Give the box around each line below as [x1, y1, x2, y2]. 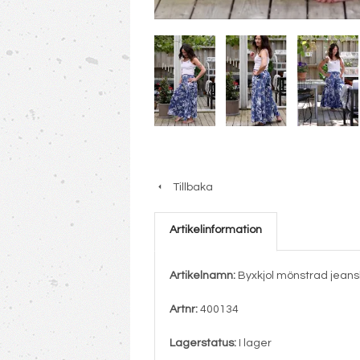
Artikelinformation [170, 223, 262, 235]
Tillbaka [166, 181, 213, 193]
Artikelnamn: [170, 269, 235, 281]
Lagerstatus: [170, 337, 236, 349]
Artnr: [170, 303, 198, 315]
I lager [236, 337, 272, 349]
